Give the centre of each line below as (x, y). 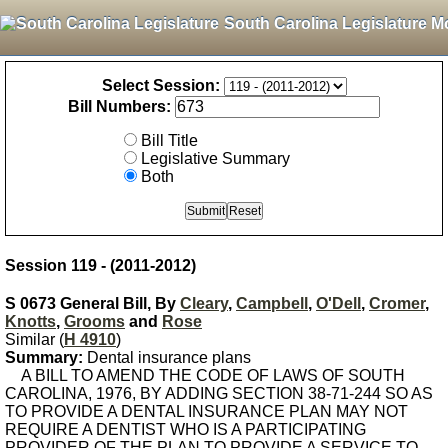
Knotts (30, 321)
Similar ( (34, 339)
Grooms (94, 321)
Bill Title (169, 140)
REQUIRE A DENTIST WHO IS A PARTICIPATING (185, 429)
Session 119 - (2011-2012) (100, 265)
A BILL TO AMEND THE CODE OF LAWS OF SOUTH (205, 375)
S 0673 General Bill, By (92, 303)
